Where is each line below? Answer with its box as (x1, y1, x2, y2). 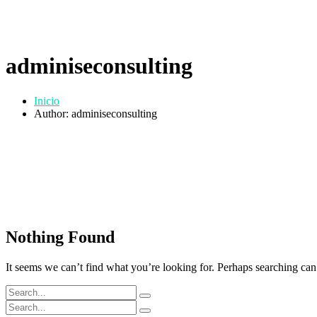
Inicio (34, 94, 59, 107)
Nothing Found (6, 227, 115, 246)
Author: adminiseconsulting (34, 107, 157, 120)
